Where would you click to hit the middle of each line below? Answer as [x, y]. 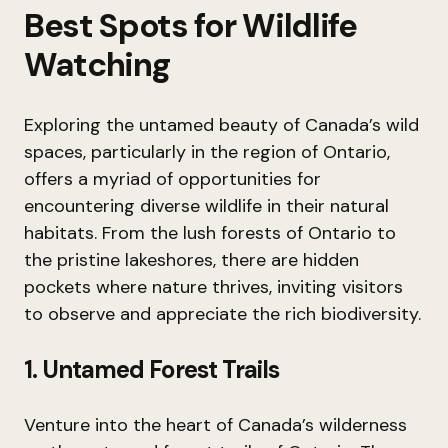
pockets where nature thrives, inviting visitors [213, 287]
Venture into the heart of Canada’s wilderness [215, 425]
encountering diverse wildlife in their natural [206, 206]
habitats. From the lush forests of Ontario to [210, 233]
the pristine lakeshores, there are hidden [191, 260]
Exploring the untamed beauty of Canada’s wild [221, 125]
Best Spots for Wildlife [190, 25]
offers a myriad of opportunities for [172, 179]
